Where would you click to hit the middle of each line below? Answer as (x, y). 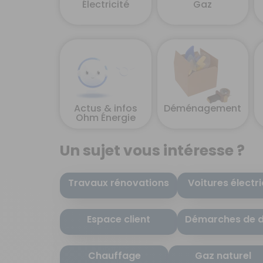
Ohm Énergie (105, 118)
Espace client (119, 220)
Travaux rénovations (119, 183)
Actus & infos (105, 109)
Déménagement (203, 109)
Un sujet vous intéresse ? (152, 151)
